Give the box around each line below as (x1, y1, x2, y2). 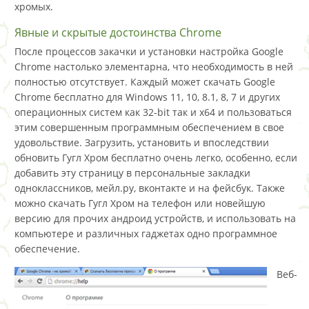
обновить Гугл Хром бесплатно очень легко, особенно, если (14, 151, 297, 164)
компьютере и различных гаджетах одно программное (14, 227, 277, 240)
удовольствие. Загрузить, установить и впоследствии (14, 136, 269, 149)
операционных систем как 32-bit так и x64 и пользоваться (14, 106, 292, 119)
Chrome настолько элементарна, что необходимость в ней (14, 60, 293, 73)
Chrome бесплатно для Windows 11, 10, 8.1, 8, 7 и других (14, 90, 280, 103)
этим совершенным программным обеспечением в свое (14, 121, 284, 134)
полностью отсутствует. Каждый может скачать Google (14, 75, 275, 88)
